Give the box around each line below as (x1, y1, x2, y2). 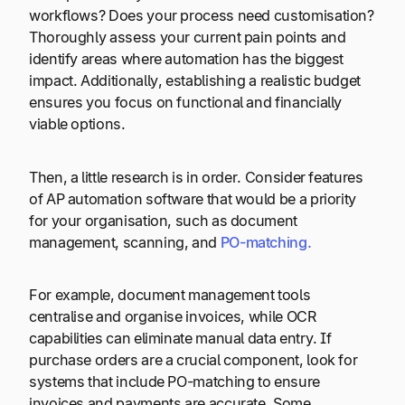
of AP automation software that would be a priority (29, 189, 357, 208)
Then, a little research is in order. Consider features (29, 167, 363, 186)
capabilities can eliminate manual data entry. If (29, 329, 332, 348)
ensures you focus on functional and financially (29, 93, 343, 112)
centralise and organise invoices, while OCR (29, 307, 316, 326)
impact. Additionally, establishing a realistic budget (29, 71, 361, 90)
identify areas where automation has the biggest (29, 50, 344, 69)
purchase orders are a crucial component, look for (29, 351, 358, 370)
